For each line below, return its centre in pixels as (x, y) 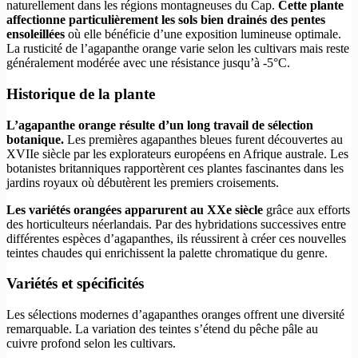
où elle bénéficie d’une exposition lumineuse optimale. (203, 34)
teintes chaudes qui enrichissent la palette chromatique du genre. (167, 253)
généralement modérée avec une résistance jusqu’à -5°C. (148, 63)
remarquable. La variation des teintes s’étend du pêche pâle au (162, 329)
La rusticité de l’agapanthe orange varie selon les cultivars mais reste (178, 49)
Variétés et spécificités (75, 284)
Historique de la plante (81, 94)
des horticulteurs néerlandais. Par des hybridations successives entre (176, 224)
